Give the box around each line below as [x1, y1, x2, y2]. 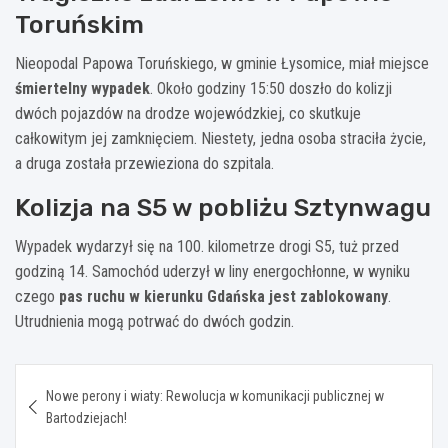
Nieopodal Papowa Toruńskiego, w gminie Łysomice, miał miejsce [15, 53, 429, 73]
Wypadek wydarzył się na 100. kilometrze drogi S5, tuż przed [15, 236, 399, 256]
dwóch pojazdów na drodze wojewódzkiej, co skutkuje [15, 103, 361, 123]
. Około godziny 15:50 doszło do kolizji [150, 78, 392, 98]
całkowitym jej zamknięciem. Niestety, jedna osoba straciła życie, [15, 128, 426, 148]
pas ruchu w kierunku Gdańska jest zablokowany [59, 286, 388, 306]
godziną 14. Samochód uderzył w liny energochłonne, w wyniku [15, 261, 410, 281]
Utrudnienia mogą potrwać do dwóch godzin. [15, 311, 294, 331]
